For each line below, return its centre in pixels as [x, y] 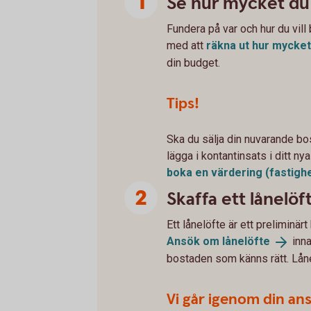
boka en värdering [216, 172]
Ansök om [194, 242]
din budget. [193, 62]
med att [186, 45]
